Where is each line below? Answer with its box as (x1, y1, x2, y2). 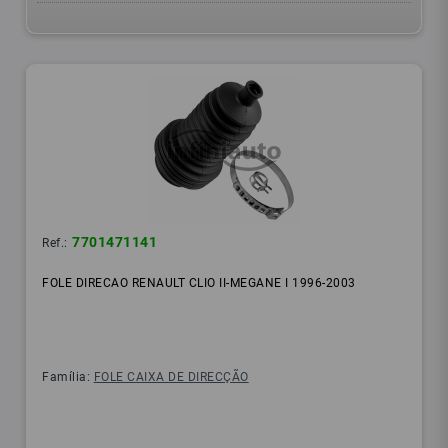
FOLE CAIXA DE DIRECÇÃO (93, 370, 249, 385)
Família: (42, 370, 94, 385)
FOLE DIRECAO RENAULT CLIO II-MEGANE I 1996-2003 (42, 276, 356, 291)
